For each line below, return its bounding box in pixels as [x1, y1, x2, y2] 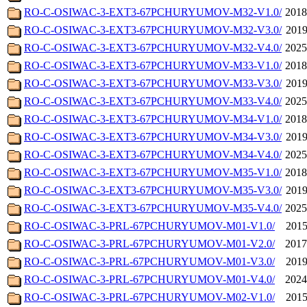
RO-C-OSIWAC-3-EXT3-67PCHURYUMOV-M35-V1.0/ [24, 167, 282, 179]
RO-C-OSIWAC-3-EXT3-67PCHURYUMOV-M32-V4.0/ [24, 42, 282, 54]
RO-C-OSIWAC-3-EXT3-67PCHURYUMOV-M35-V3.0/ [24, 184, 282, 197]
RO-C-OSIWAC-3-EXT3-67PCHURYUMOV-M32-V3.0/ [24, 24, 282, 36]
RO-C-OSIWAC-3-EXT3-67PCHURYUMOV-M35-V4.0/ [24, 202, 282, 214]
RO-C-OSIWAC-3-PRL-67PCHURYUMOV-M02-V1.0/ [24, 291, 275, 304]
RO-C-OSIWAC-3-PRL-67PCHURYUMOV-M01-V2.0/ [24, 238, 275, 250]
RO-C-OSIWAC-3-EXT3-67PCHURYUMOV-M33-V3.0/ [24, 77, 282, 90]
